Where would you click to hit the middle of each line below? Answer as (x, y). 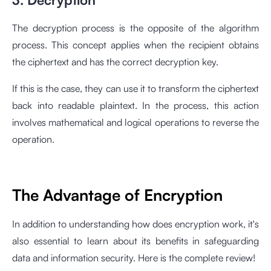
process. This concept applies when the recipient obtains (135, 45)
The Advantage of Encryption (117, 195)
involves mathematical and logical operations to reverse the (135, 122)
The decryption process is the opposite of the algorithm (135, 28)
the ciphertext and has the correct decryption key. (115, 62)
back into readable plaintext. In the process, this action (135, 105)
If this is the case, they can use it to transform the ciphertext (135, 88)
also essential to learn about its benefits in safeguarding (135, 241)
